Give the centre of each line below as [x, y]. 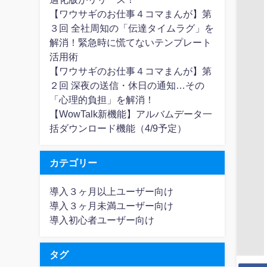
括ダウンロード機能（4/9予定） [118, 128]
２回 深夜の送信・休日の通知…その [127, 85]
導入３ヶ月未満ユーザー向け [112, 206]
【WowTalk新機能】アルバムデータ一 [131, 114]
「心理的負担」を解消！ [102, 100]
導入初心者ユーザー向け [102, 220]
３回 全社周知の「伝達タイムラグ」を [132, 28]
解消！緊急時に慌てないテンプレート [131, 42]
